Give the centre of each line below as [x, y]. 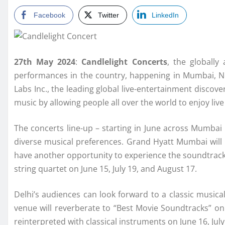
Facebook [49, 15]
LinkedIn [165, 15]
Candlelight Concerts [124, 62]
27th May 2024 [45, 62]
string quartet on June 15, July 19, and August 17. [105, 169]
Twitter [108, 15]
